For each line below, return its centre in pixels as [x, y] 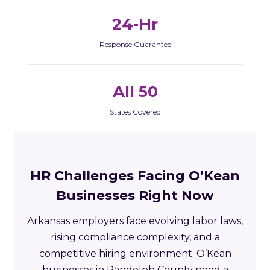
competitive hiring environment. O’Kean [135, 253]
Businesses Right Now [135, 195]
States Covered [135, 111]
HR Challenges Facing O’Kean [135, 175]
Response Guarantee [135, 44]
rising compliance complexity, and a [135, 237]
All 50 [135, 91]
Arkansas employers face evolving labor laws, [135, 221]
